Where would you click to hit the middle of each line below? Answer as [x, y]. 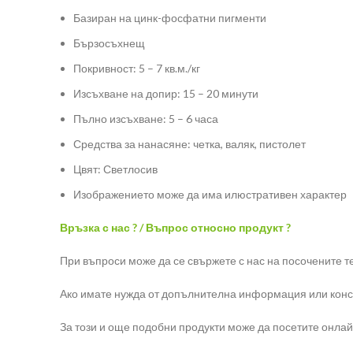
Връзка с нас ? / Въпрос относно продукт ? [175, 228]
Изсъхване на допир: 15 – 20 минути [166, 94]
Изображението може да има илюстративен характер [210, 195]
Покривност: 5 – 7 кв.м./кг [137, 69]
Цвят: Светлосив [115, 169]
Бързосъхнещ [109, 43]
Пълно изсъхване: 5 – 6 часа [146, 119]
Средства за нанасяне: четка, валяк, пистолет [190, 144]
